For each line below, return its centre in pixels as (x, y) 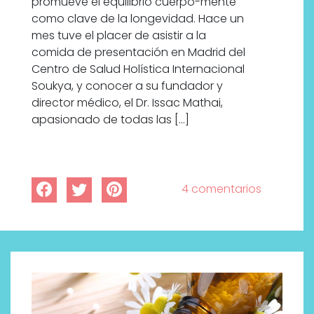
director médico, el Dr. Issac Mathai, (127, 103)
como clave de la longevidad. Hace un (138, 19)
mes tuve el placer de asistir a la (119, 36)
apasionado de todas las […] (110, 120)
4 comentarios (221, 189)
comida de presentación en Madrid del (138, 53)
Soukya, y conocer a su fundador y (127, 86)
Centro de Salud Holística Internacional (138, 69)
